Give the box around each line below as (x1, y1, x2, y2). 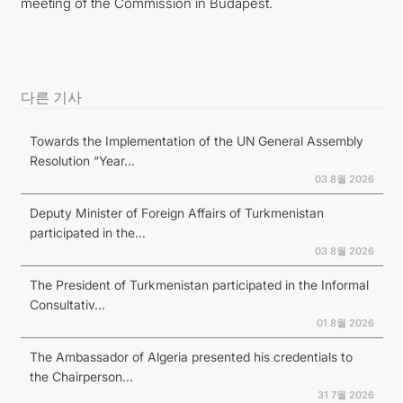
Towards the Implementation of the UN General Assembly (29, 133, 363, 148)
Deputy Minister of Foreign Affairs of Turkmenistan (29, 205, 324, 220)
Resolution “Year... (29, 153, 135, 168)
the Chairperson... (29, 369, 133, 384)
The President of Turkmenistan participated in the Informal (29, 277, 369, 292)
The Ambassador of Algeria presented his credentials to (29, 349, 353, 364)
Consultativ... (29, 297, 105, 312)
